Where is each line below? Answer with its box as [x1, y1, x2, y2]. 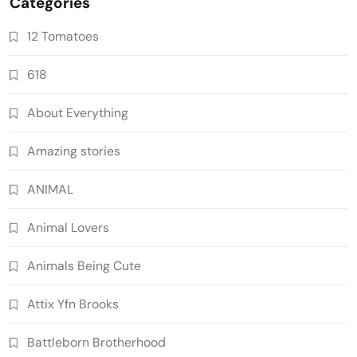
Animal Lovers [27, 218, 109, 236]
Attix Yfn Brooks [27, 295, 119, 312]
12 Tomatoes [27, 27, 99, 45]
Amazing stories [27, 142, 120, 159]
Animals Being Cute [27, 257, 141, 274]
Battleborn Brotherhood [27, 333, 166, 351]
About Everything [27, 104, 128, 121]
